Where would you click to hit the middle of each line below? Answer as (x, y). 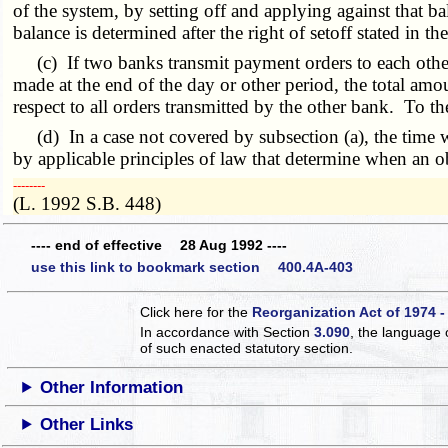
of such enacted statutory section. (247, 347)
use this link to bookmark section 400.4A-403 (192, 266)
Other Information (112, 387)
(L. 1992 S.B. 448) (87, 203)
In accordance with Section (227, 331)
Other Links (87, 424)
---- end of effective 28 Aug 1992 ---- (159, 245)
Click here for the (196, 311)
